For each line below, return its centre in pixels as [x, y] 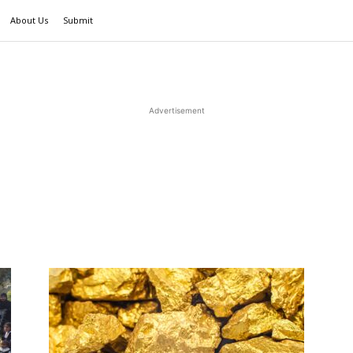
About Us [29, 20]
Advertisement [176, 110]
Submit [78, 20]
